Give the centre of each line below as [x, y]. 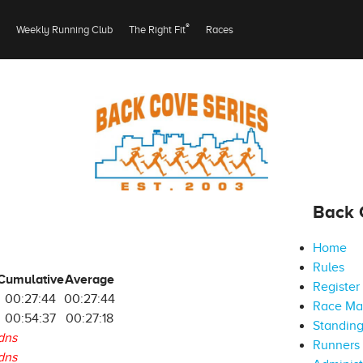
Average [90, 280]
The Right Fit [157, 30]
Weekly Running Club [64, 30]
